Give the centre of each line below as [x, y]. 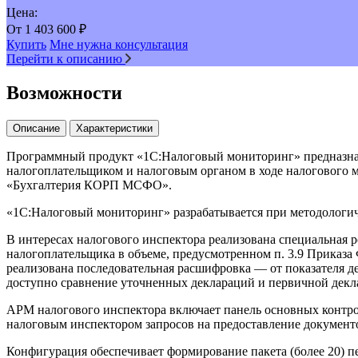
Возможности [64, 92]
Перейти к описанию [66, 58]
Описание [36, 128]
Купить [26, 44]
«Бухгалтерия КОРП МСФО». [89, 185]
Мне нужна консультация [119, 44]
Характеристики [114, 128]
